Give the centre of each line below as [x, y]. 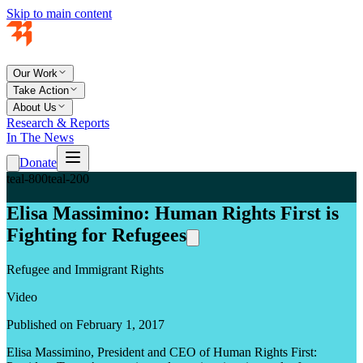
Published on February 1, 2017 [85, 324]
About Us [35, 107]
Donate [38, 162]
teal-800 [27, 179]
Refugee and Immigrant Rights [85, 269]
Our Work [35, 73]
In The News [40, 137]
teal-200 [68, 179]
